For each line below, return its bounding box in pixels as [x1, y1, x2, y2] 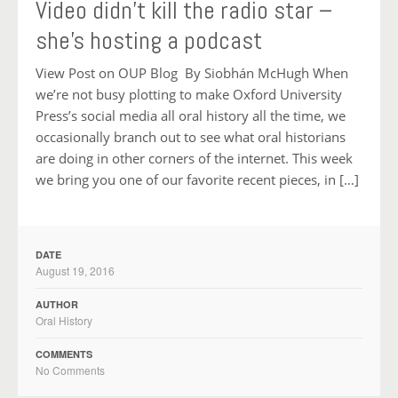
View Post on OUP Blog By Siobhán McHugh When [36, 64, 348, 83]
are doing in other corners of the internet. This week [36, 149, 353, 168]
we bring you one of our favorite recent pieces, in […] [36, 171, 359, 189]
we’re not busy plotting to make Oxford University [36, 85, 342, 104]
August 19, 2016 [36, 263, 115, 279]
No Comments [36, 362, 105, 378]
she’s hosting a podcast [36, 24, 262, 56]
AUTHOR [36, 298, 78, 312]
